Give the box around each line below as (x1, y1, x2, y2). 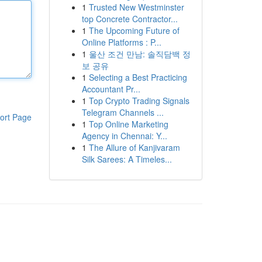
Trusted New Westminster (88, 1, 184, 13)
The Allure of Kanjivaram (88, 142, 180, 153)
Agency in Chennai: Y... (81, 130, 167, 142)
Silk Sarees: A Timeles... (81, 153, 172, 165)
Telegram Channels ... (81, 106, 164, 118)
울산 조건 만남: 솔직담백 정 (88, 48, 191, 60)
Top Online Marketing (88, 118, 168, 130)
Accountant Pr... (81, 83, 140, 95)
